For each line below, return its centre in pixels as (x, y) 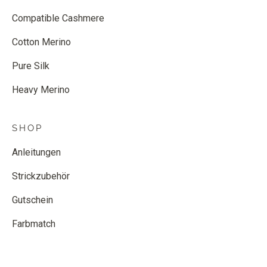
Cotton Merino (41, 42)
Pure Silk (31, 66)
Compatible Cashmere (58, 18)
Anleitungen (36, 152)
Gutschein (32, 200)
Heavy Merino (41, 90)
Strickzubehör (41, 176)
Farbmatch (34, 224)
